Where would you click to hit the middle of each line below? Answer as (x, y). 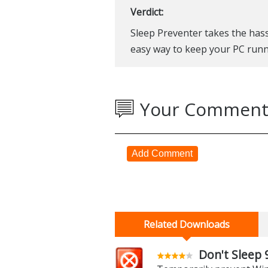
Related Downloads (186, 224)
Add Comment (162, 153)
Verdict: (147, 12)
